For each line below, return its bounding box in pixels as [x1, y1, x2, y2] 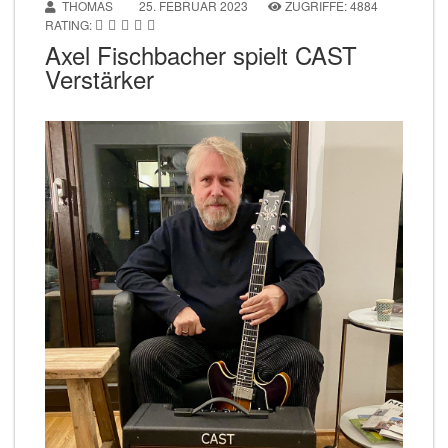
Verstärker [45, 61, 154, 96]
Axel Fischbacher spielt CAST [45, 37, 357, 72]
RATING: [45, 16, 95, 33]
